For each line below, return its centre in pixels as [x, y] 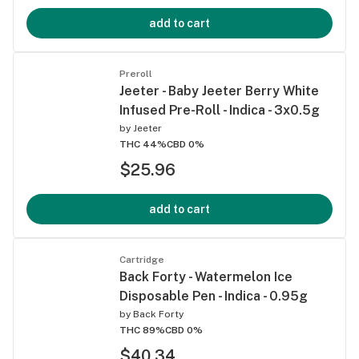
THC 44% [143, 144]
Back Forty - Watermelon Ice [206, 276]
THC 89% [142, 330]
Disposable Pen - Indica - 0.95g [214, 296]
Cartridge [142, 259]
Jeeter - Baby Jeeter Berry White [219, 91]
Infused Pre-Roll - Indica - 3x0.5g [220, 110]
